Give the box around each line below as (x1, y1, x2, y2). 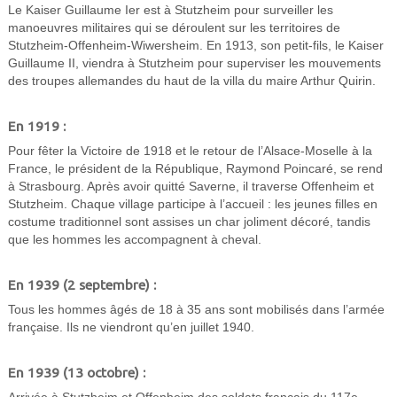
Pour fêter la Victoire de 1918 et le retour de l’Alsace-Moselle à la (7, 144, 372, 159)
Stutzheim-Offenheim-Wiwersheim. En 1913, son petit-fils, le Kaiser (7, 39, 384, 53)
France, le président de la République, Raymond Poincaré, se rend (7, 162, 383, 176)
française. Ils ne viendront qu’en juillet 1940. (7, 321, 254, 335)
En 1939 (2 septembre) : (7, 276, 156, 293)
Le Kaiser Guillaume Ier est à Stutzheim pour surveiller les (7, 4, 333, 18)
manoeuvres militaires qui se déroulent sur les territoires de (7, 21, 340, 35)
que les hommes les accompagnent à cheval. (7, 233, 261, 247)
